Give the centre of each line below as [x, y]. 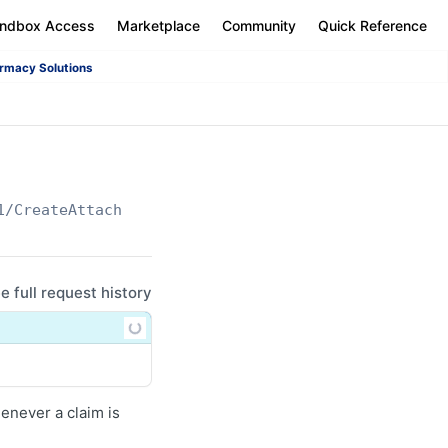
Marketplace [158, 25]
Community [259, 25]
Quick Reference [372, 25]
